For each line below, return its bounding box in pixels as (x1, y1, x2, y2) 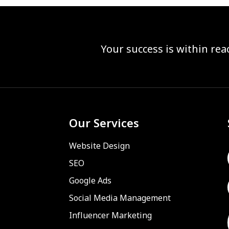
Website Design (68, 140, 130, 153)
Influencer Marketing (68, 210, 152, 222)
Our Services (68, 116, 139, 133)
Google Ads (68, 175, 111, 188)
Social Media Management (68, 192, 171, 205)
